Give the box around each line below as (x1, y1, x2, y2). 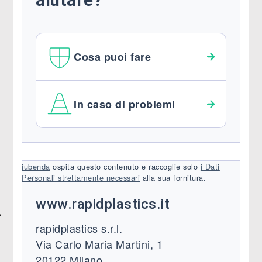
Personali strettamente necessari (22, 172, 140, 183)
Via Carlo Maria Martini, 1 (36, 236, 163, 251)
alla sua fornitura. (140, 172, 206, 183)
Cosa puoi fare (74, 49, 151, 64)
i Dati (200, 161, 220, 172)
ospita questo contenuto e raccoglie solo (50, 161, 201, 172)
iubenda (22, 161, 50, 172)
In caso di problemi (74, 96, 175, 112)
